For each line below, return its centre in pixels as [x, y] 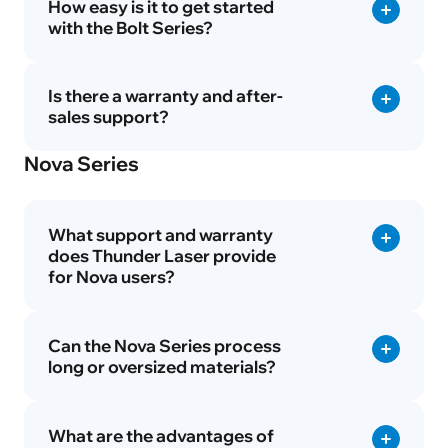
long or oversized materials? [161, 366]
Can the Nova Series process [164, 345]
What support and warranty [160, 235]
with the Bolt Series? [130, 27]
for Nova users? [111, 277]
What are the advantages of [160, 435]
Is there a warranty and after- [165, 96]
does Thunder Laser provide [161, 256]
